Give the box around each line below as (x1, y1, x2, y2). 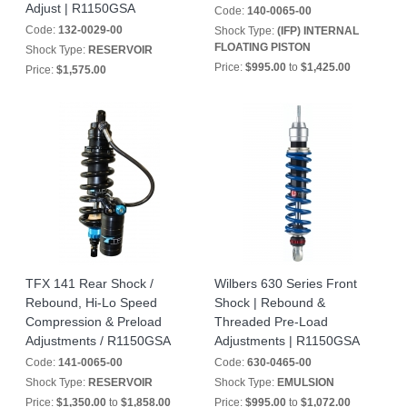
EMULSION (277, 376, 334, 389)
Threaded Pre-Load (214, 314, 328, 329)
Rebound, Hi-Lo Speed (25, 295, 157, 310)
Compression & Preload (25, 314, 162, 329)
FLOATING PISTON (214, 41, 311, 54)
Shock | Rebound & (214, 295, 325, 310)
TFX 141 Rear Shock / (25, 276, 154, 291)
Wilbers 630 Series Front (214, 276, 357, 291)
